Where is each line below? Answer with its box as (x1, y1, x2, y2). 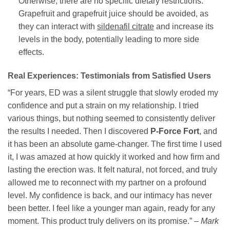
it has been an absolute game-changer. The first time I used (8, 140, 222, 149)
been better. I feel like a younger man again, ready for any (8, 204, 215, 213)
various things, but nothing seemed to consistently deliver (8, 114, 215, 123)
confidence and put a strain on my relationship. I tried (8, 101, 199, 110)
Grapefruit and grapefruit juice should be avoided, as (18, 9, 208, 18)
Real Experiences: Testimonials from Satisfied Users (8, 71, 211, 81)
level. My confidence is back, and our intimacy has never (8, 191, 212, 200)
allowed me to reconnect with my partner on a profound (8, 178, 206, 187)
